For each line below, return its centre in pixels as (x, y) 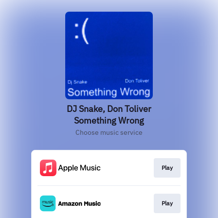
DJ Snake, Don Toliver (109, 109)
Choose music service (109, 132)
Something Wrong (109, 120)
